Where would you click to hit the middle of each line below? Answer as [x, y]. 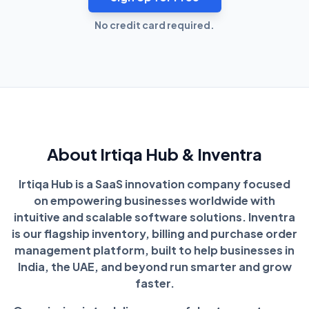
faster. [154, 283]
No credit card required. [154, 24]
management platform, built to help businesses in [154, 250]
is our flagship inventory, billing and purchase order [154, 233]
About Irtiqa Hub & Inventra [154, 153]
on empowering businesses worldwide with [154, 200]
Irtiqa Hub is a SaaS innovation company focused [154, 183]
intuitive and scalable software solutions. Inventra [154, 217]
